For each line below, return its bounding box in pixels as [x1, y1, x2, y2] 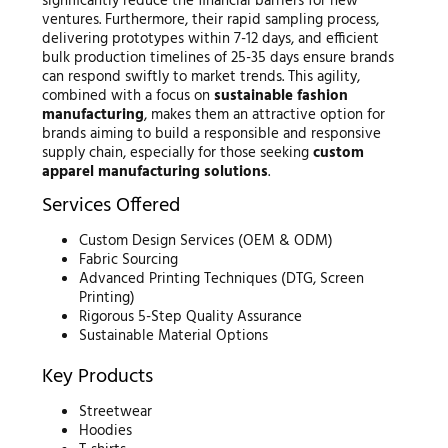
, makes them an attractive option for [143, 102, 385, 127]
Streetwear [79, 400, 153, 425]
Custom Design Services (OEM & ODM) [79, 228, 334, 253]
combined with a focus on [41, 83, 214, 108]
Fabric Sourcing [79, 247, 179, 272]
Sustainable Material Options [79, 323, 269, 348]
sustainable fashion [213, 83, 348, 108]
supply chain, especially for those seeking [41, 140, 313, 165]
